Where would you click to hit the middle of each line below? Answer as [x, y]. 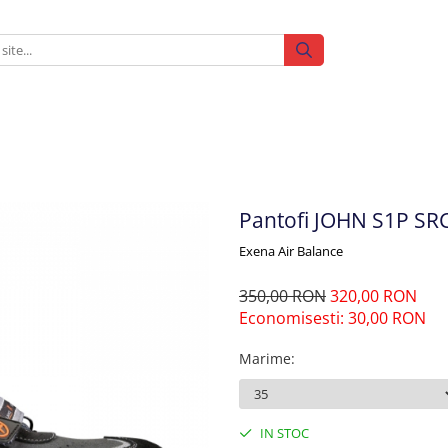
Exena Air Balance [291, 251]
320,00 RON [373, 296]
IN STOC [283, 433]
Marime [265, 358]
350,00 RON [282, 296]
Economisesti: [293, 318]
